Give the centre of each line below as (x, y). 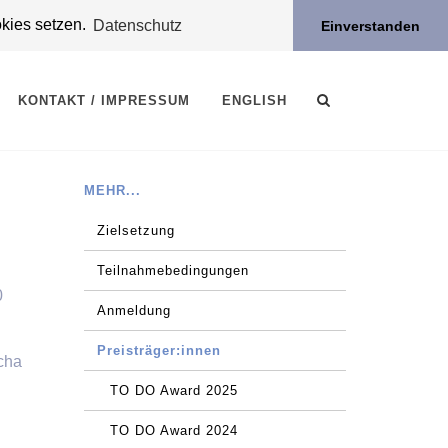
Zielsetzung (135, 230)
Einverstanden (371, 25)
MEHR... (112, 190)
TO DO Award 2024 (173, 430)
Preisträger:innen (158, 350)
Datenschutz (138, 25)
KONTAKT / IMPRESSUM (104, 100)
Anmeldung (133, 310)
